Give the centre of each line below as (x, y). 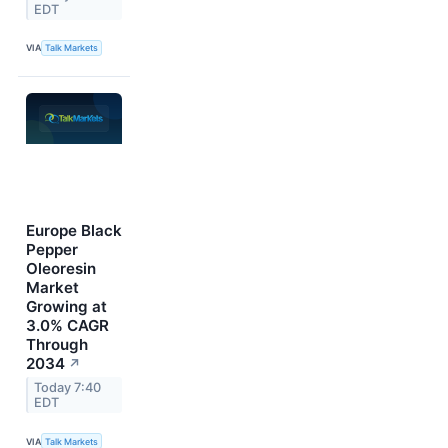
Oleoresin (61, 269)
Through (57, 345)
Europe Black (74, 231)
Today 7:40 (68, 387)
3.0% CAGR (67, 326)
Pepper (52, 250)
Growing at (66, 307)
